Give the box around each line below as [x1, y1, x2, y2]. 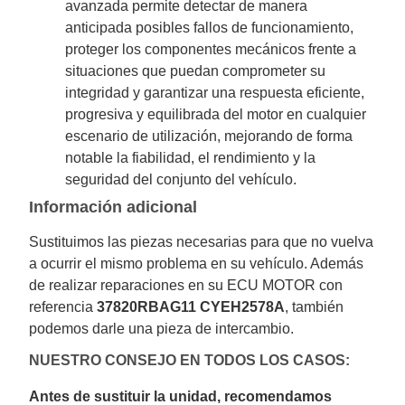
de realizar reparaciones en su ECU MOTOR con [29, 277, 344, 293]
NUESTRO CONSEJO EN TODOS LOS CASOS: [29, 352, 351, 368]
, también [285, 298, 344, 315]
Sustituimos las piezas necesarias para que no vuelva [29, 233, 374, 250]
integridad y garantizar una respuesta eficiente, [65, 84, 365, 100]
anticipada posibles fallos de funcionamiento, [65, 19, 354, 35]
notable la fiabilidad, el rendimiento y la [65, 149, 316, 165]
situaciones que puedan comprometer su [65, 62, 326, 79]
